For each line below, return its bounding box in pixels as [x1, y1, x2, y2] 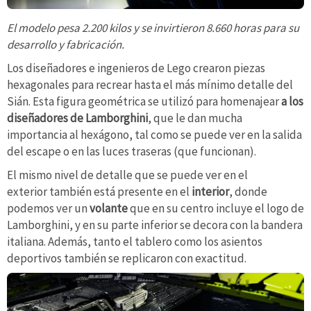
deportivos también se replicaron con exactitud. [7, 250, 246, 266]
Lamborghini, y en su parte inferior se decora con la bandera [7, 217, 303, 233]
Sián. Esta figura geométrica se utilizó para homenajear [7, 93, 279, 109]
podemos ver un [7, 200, 90, 216]
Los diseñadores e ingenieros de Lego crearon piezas [7, 60, 265, 76]
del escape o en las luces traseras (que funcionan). [7, 143, 256, 159]
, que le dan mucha [148, 110, 242, 126]
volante [90, 200, 128, 216]
